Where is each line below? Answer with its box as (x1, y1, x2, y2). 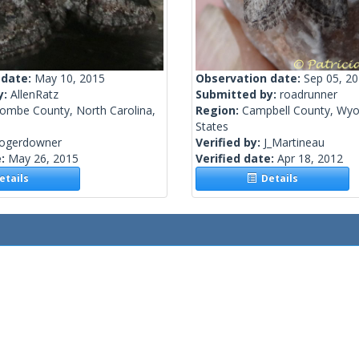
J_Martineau (264, 135, 325, 151)
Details (256, 171, 299, 186)
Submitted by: (196, 87, 280, 103)
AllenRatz (10, 87, 58, 103)
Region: (196, 103, 242, 119)
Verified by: (196, 135, 264, 151)
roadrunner (280, 87, 337, 103)
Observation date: (196, 71, 304, 87)
